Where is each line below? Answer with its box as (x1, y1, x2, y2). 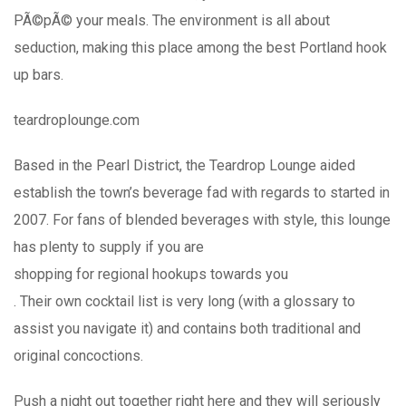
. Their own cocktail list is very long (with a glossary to (14, 292, 355, 310)
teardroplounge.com (14, 111, 140, 129)
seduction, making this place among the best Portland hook (14, 38, 387, 56)
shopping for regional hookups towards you (14, 265, 288, 283)
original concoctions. (14, 346, 143, 364)
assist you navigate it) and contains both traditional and (14, 319, 361, 337)
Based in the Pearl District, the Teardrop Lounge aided (14, 156, 355, 174)
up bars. (14, 65, 63, 83)
